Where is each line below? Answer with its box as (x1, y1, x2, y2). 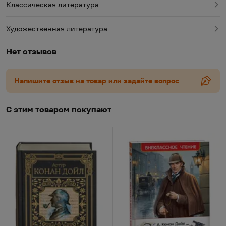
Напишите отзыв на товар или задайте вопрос (14, 76, 179, 85)
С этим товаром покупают (6, 104, 111, 115)
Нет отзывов (6, 46, 56, 56)
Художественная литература (6, 24, 107, 33)
